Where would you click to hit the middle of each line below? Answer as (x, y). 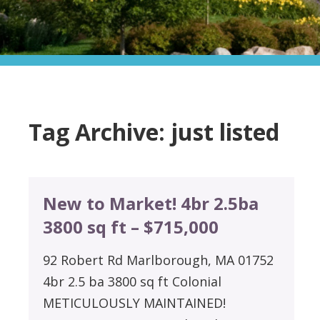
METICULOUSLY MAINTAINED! (135, 302)
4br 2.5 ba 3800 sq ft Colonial (136, 281)
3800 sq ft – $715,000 (131, 226)
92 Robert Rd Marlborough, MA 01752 (159, 260)
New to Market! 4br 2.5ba (151, 203)
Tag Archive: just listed (154, 132)
